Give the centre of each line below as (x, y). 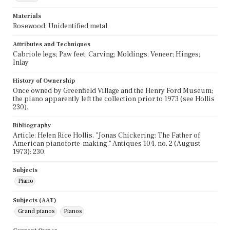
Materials (27, 16)
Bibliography (32, 125)
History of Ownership (44, 81)
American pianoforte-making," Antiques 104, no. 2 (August (107, 143)
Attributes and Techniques (52, 44)
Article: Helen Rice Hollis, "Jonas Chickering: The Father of (107, 135)
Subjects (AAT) (35, 200)
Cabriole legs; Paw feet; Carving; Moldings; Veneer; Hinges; (107, 54)
